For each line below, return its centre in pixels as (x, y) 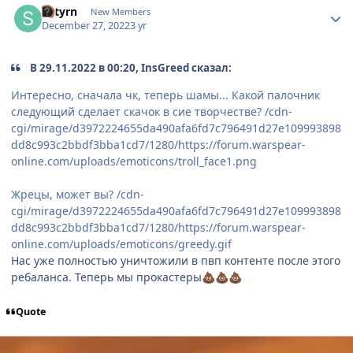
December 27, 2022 (86, 26)
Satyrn (60, 12)
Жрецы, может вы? (64, 194)
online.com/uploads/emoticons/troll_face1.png (134, 161)
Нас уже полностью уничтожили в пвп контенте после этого (176, 260)
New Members (120, 12)
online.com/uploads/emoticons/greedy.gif (121, 243)
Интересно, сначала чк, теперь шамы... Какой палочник (165, 95)
